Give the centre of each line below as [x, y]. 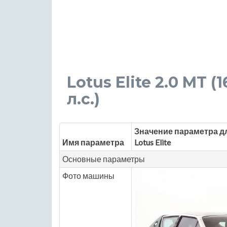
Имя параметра [93, 142]
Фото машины [88, 176]
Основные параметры [104, 159]
